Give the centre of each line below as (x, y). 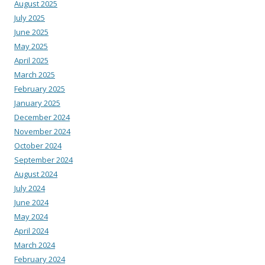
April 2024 (31, 230)
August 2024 (36, 174)
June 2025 (31, 32)
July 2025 (30, 17)
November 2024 (42, 131)
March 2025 (35, 74)
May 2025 (31, 46)
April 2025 (31, 60)
